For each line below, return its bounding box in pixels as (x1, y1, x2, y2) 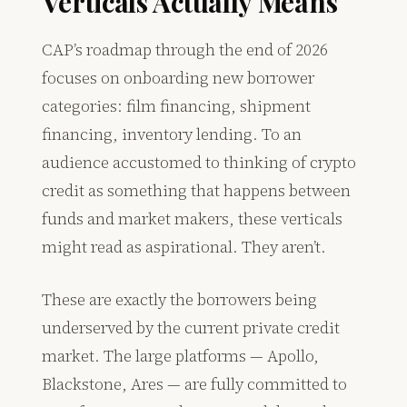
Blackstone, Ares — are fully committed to (42, 372, 348, 396)
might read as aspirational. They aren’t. (42, 235, 327, 259)
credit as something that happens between (42, 179, 352, 203)
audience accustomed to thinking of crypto (42, 151, 357, 174)
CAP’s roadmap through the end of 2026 (42, 38, 329, 62)
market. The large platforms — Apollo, (42, 344, 320, 368)
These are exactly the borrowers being (42, 288, 318, 312)
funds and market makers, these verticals (42, 207, 343, 231)
